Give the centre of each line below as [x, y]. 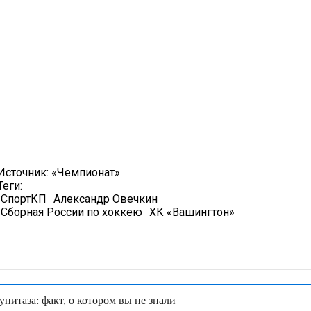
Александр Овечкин [105, 199]
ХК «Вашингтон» [192, 212]
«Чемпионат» [85, 173]
